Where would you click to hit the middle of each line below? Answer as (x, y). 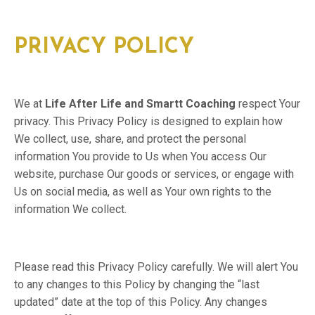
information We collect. (70, 209)
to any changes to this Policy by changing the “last (137, 284)
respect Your (268, 104)
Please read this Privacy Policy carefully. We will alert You (156, 267)
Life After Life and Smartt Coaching (139, 104)
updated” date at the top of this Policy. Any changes (141, 302)
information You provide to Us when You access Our (140, 156)
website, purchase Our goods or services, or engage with (154, 174)
